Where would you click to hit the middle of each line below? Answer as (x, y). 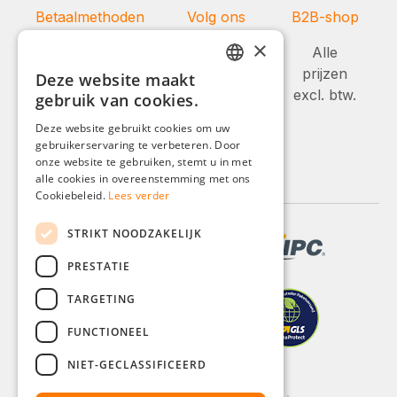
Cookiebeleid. (70, 195)
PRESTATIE (99, 266)
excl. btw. (325, 94)
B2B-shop (325, 16)
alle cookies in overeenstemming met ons (143, 179)
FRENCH (248, 145)
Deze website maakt (116, 80)
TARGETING (101, 299)
